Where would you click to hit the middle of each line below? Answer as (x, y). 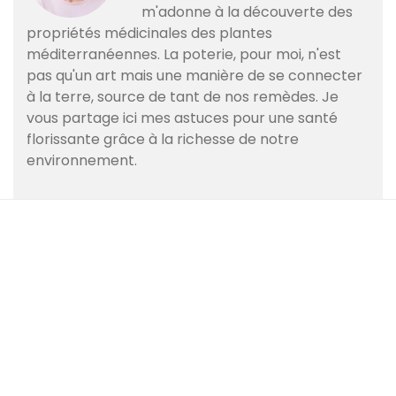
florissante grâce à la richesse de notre (163, 139)
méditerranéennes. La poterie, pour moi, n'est (184, 54)
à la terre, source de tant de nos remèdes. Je (183, 96)
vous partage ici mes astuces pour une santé (182, 118)
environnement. (82, 160)
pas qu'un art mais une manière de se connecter (194, 75)
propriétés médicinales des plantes (149, 33)
